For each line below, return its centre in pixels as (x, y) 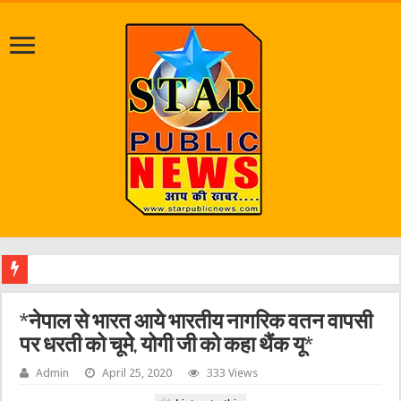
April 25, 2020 (137, 373)
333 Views (233, 373)
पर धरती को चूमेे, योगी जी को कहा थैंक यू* (167, 346)
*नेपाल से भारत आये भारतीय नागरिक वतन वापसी (196, 323)
